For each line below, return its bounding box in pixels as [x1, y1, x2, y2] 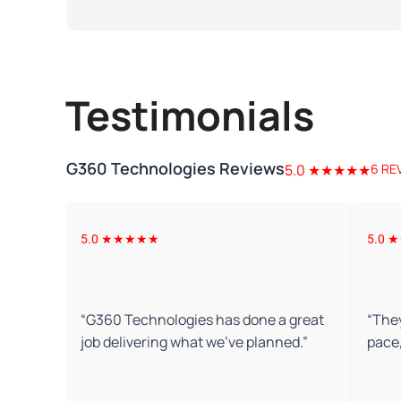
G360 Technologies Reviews [66, 158, 286, 180]
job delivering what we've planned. [81, 332, 303, 353]
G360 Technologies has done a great [86, 310, 325, 330]
